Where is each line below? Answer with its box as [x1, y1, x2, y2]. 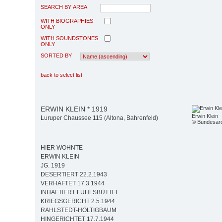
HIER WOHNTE [41, 144, 83, 152]
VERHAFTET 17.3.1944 [41, 180, 105, 187]
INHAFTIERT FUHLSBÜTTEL [41, 189, 119, 196]
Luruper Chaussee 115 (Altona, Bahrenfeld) [41, 114, 158, 122]
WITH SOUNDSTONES [41, 35, 98, 41]
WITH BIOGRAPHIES [41, 17, 93, 24]
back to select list [41, 71, 82, 78]
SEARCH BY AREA [41, 3, 87, 10]
